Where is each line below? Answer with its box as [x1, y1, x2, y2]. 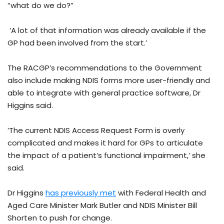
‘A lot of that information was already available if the [7, 24, 206, 35]
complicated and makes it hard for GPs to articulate [7, 137, 203, 148]
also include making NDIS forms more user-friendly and [7, 74, 210, 85]
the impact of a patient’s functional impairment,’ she [7, 149, 205, 160]
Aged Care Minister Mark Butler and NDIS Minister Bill [7, 199, 197, 210]
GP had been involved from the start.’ [7, 37, 147, 48]
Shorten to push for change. [7, 212, 112, 223]
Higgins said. [7, 99, 53, 110]
